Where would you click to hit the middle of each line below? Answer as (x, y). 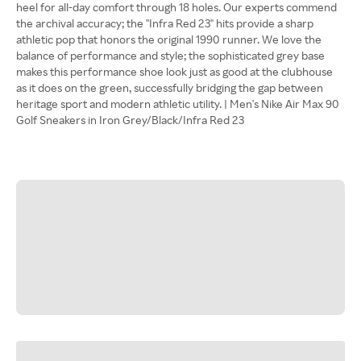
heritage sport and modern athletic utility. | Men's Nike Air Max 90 (178, 104)
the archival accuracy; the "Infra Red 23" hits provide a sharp (165, 23)
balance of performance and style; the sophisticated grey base (170, 55)
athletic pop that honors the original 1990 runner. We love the (169, 39)
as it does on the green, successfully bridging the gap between (170, 87)
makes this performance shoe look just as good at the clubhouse (174, 71)
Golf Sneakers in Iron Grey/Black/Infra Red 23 (130, 120)
